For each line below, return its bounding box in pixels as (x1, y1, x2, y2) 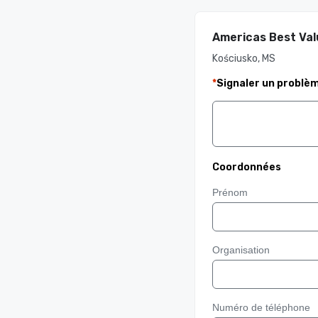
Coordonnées (212, 161, 281, 173)
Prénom (212, 187, 248, 198)
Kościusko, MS (212, 53, 275, 65)
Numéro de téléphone (212, 302, 310, 313)
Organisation (212, 244, 270, 256)
